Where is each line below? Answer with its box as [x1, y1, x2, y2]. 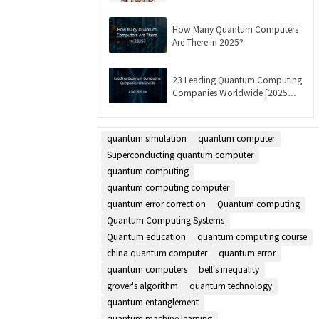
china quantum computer [107, 246, 207, 258]
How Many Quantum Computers [172, 22, 298, 35]
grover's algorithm [107, 279, 178, 291]
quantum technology [189, 279, 272, 291]
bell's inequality [199, 263, 259, 275]
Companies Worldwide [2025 [172, 85, 288, 98]
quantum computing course [197, 230, 307, 242]
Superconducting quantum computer [107, 148, 253, 160]
